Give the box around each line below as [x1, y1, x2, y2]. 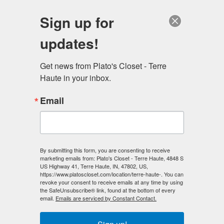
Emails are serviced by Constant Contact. [55, 194, 156, 202]
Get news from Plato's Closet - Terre [40, 60, 166, 71]
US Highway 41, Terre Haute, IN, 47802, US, [40, 162, 148, 170]
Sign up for [40, 12, 114, 32]
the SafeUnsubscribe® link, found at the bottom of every [40, 186, 175, 194]
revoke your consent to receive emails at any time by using [40, 178, 183, 186]
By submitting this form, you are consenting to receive [40, 146, 170, 154]
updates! [40, 33, 98, 53]
